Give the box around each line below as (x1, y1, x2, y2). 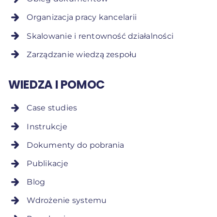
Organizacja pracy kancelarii (27, 13, 137, 22)
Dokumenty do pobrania (27, 140, 124, 150)
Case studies (27, 103, 77, 113)
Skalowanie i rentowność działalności (27, 31, 174, 41)
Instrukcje (27, 122, 67, 131)
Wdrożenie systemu (27, 196, 107, 205)
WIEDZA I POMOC (8, 77, 105, 93)
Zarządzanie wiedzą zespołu (27, 49, 137, 59)
